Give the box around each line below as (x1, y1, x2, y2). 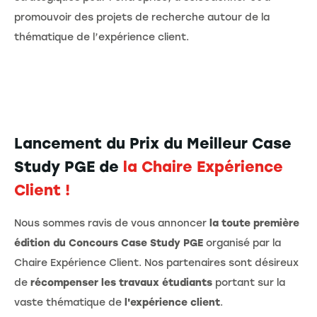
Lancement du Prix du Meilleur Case (14, 134, 292, 153)
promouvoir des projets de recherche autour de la (14, 11, 270, 24)
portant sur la (212, 277, 285, 289)
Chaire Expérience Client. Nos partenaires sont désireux (14, 257, 299, 270)
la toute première (209, 217, 299, 230)
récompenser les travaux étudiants (30, 277, 212, 289)
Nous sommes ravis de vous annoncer (14, 217, 209, 230)
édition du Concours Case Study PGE (14, 237, 203, 250)
